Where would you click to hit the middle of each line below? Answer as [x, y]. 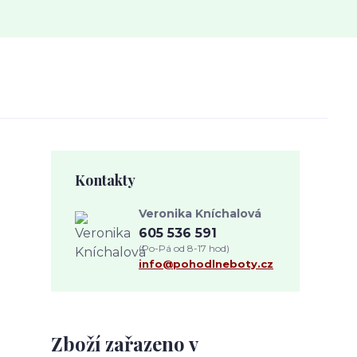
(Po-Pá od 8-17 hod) [184, 248]
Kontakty [105, 180]
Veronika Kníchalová [200, 214]
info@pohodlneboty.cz [206, 264]
